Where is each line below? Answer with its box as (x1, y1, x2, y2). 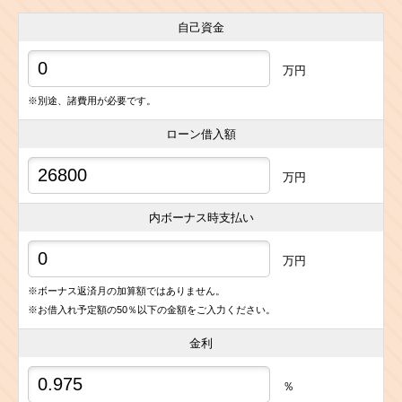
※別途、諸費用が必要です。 (28, 94, 156, 106)
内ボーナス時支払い (148, 210, 254, 224)
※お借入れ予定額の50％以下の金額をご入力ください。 (28, 303, 275, 315)
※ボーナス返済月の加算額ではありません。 (28, 284, 225, 296)
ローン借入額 (166, 127, 236, 141)
